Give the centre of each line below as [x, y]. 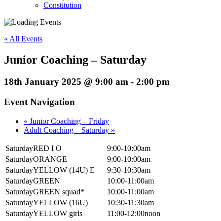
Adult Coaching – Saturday [67, 130]
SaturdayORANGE [36, 159]
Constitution [62, 5]
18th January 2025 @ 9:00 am [66, 82]
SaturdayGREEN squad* [45, 191]
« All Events [23, 39]
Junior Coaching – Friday [68, 121]
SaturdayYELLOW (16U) [47, 202]
